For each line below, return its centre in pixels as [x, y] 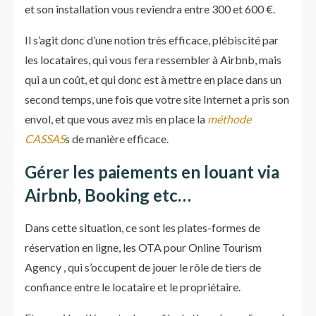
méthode [229, 119]
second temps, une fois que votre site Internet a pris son [157, 99]
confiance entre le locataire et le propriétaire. [133, 287]
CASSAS [45, 139]
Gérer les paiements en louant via [152, 172]
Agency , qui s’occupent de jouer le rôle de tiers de [143, 267]
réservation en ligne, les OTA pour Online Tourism [143, 247]
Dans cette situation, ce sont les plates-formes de [142, 227]
